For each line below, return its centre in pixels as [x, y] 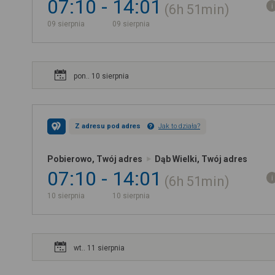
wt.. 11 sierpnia [99, 248]
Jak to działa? [179, 126]
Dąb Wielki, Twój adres [201, 159]
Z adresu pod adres [108, 126]
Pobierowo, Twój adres [95, 159]
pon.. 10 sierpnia [101, 76]
